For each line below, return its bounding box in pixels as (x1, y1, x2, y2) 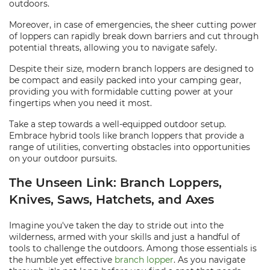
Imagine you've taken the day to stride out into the (9, 220, 224, 231)
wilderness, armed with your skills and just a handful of (9, 231, 240, 242)
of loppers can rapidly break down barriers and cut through (9, 31, 259, 42)
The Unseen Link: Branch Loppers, (9, 175, 222, 190)
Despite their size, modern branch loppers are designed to (9, 63, 254, 74)
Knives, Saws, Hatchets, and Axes (9, 192, 214, 207)
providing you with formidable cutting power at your (9, 86, 233, 97)
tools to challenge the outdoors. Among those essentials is (9, 243, 257, 254)
